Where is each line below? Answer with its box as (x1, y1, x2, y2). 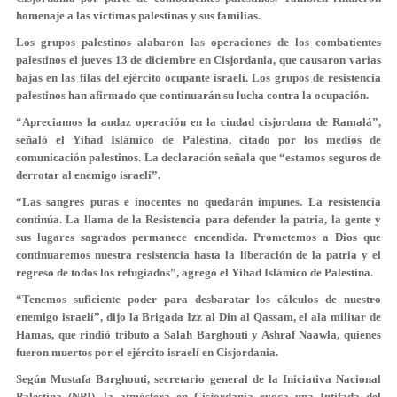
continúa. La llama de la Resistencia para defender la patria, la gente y (16, 213, 381, 226)
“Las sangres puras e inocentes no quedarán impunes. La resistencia (16, 195, 381, 208)
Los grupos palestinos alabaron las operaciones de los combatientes (16, 35, 381, 49)
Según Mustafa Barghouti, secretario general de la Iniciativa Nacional (16, 372, 381, 385)
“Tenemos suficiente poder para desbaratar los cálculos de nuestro (16, 292, 381, 306)
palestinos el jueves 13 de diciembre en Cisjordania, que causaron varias (16, 53, 381, 66)
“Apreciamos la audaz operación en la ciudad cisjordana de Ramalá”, (16, 115, 381, 128)
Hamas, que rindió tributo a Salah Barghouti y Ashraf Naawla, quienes (16, 328, 381, 341)
